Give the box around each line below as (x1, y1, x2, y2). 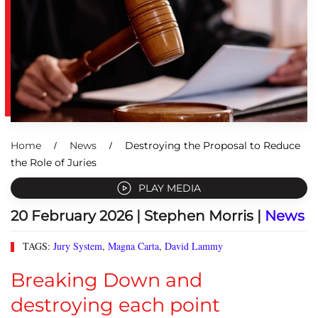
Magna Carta (107, 239, 159, 253)
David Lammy (164, 239, 223, 253)
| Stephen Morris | (133, 207, 265, 225)
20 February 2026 (11, 207, 133, 225)
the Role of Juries (11, 156, 97, 170)
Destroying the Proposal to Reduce (125, 139, 300, 153)
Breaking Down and (11, 268, 202, 292)
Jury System (53, 239, 102, 253)
